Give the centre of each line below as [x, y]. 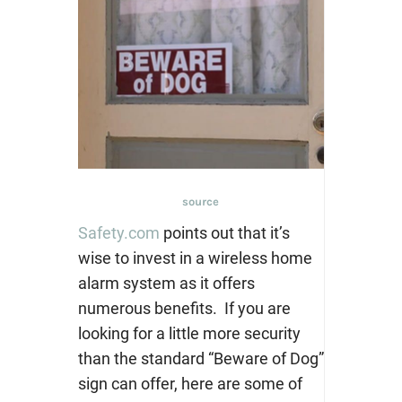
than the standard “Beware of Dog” [201, 358]
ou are [268, 308]
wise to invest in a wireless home [195, 258]
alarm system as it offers [166, 283]
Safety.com [118, 232]
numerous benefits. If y [162, 308]
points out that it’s [224, 232]
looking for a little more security [189, 333]
